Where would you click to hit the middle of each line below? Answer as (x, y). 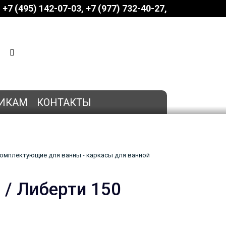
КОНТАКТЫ (64, 102)
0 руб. (97, 61)
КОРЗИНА (89, 45)
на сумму (73, 61)
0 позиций (91, 52)
